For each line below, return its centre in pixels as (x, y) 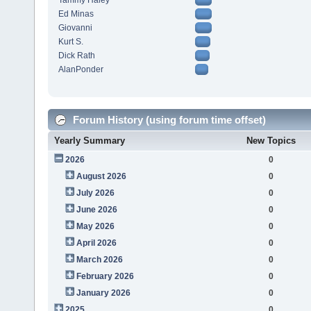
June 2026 (96, 209)
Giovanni (75, 28)
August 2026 (101, 176)
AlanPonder (81, 70)
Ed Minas (76, 14)
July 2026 (95, 193)
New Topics (271, 140)
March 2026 (99, 259)
